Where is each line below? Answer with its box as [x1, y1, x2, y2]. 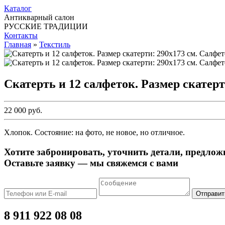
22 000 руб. [4, 105, 42, 115]
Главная [4, 40, 31, 49]
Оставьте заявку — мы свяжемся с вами [4, 157, 178, 168]
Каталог [4, 4, 32, 13]
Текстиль [39, 40, 70, 49]
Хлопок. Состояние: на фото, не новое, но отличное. [4, 128, 185, 137]
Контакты [4, 31, 38, 40]
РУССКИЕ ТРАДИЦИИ [4, 22, 88, 31]
